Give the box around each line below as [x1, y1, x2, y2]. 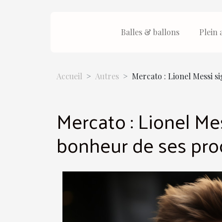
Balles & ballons [121, 27, 179, 37]
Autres [95, 71, 119, 81]
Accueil [56, 71, 82, 81]
